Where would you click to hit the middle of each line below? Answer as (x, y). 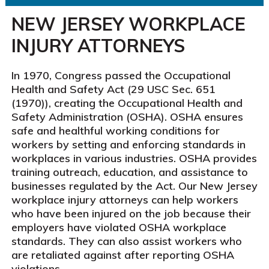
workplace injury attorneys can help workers (125, 200)
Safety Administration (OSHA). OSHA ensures (127, 117)
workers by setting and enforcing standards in (128, 144)
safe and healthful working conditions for (115, 131)
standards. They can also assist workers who (126, 241)
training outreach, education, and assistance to (129, 172)
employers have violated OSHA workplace (119, 227)
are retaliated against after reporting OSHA (122, 255)
